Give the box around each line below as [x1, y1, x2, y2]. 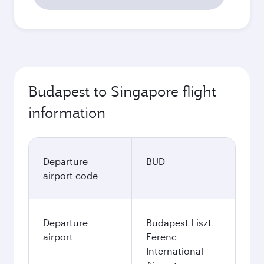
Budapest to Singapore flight [28, 82, 216, 101]
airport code [43, 170, 98, 181]
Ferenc [146, 231, 177, 242]
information [28, 103, 105, 122]
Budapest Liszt [146, 217, 212, 228]
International [146, 245, 203, 256]
